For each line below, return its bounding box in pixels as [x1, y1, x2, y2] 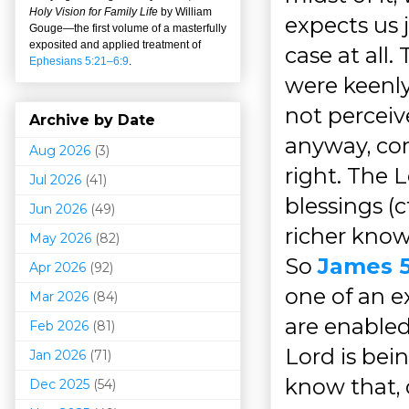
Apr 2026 [29, 258, 86, 276]
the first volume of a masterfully [74, 21, 226, 35]
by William [161, 5, 212, 18]
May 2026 [29, 229, 91, 246]
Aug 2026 [29, 142, 90, 159]
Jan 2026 [29, 346, 86, 363]
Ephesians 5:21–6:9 [29, 54, 129, 68]
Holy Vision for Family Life [29, 5, 161, 18]
